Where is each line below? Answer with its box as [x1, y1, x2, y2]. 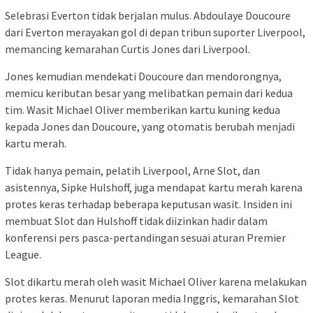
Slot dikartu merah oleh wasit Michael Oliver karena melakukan [5, 274, 307, 289]
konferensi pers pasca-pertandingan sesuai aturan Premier [5, 230, 286, 245]
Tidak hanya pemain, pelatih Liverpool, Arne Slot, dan [5, 163, 260, 177]
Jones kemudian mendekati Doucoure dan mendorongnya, [5, 68, 282, 83]
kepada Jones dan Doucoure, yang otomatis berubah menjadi [5, 119, 295, 133]
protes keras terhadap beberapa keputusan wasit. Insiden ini [5, 196, 292, 211]
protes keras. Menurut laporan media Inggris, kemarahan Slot [5, 291, 299, 305]
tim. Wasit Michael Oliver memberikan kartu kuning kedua [5, 102, 280, 117]
